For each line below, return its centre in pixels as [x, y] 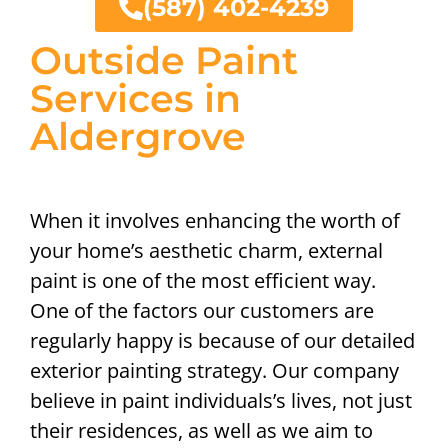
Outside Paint [164, 61]
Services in [135, 99]
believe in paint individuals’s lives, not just [221, 401]
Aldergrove [138, 137]
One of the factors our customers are [202, 311]
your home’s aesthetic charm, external [206, 251]
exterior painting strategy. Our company [214, 371]
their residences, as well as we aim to [201, 431]
